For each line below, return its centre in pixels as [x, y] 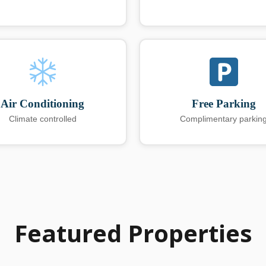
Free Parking [224, 104]
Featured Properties [133, 233]
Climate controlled [42, 119]
